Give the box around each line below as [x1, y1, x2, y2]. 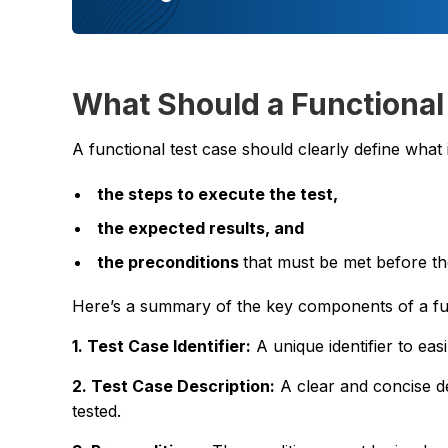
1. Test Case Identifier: [72, 335, 251, 356]
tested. [72, 400, 121, 421]
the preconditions [97, 251, 243, 272]
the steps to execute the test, [97, 183, 342, 204]
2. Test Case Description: [72, 375, 275, 396]
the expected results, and [97, 217, 308, 238]
